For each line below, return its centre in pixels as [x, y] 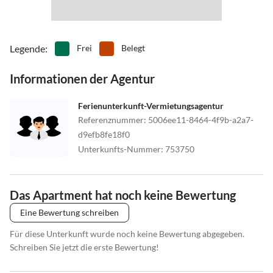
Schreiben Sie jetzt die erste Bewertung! [84, 247]
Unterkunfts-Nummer [119, 149]
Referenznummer [111, 119]
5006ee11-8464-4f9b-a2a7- [201, 119]
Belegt [133, 48]
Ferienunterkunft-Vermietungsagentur [151, 105]
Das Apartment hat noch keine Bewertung [123, 195]
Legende [27, 48]
